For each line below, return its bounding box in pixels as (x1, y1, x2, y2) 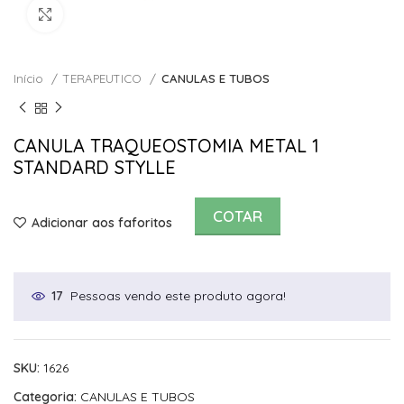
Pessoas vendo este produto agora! (70, 287, 286, 304)
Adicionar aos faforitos (32, 215, 173, 232)
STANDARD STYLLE (14, 155, 176, 179)
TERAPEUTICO (63, 71, 145, 87)
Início (14, 71, 47, 87)
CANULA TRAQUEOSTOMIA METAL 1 (14, 133, 319, 157)
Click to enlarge (63, 7, 151, 23)
